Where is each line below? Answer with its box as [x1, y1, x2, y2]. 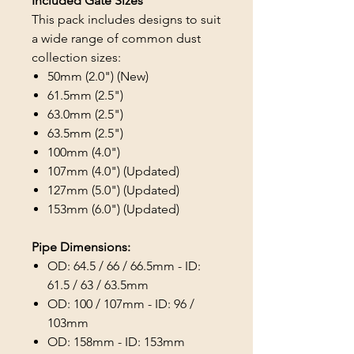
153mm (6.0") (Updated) [47, 201, 179, 217]
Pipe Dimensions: [32, 239, 130, 255]
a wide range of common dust [32, 31, 201, 47]
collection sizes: [32, 50, 121, 66]
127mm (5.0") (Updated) [47, 183, 179, 198]
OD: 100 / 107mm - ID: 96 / [47, 296, 194, 312]
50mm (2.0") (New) [47, 69, 149, 85]
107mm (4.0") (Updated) [47, 164, 179, 179]
